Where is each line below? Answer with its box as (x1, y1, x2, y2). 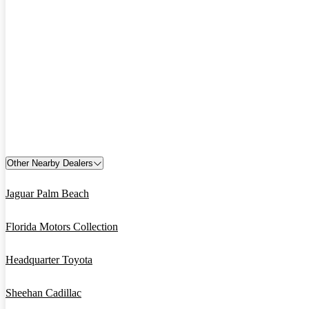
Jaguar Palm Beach (6, 188, 89, 200)
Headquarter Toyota (6, 254, 92, 266)
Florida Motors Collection (6, 221, 118, 233)
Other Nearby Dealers (7, 158, 93, 169)
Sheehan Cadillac (6, 287, 81, 299)
